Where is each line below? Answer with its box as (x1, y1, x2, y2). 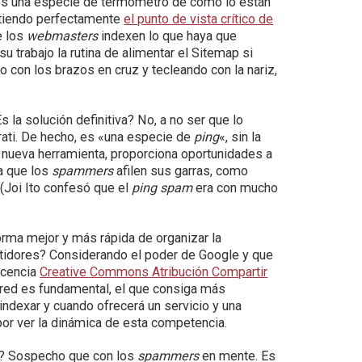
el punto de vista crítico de (124, 11, 274, 27)
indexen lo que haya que (98, 28, 238, 44)
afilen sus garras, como (113, 163, 249, 179)
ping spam (132, 180, 193, 196)
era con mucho (192, 180, 279, 196)
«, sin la (219, 129, 262, 145)
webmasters (27, 28, 99, 44)
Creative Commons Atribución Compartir (40, 264, 268, 280)
